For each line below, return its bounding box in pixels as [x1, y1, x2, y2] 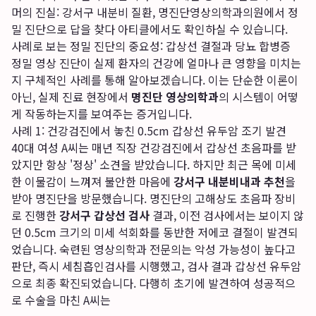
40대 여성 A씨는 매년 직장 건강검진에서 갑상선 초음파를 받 [11, 139, 296, 156]
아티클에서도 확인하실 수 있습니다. [115, 20, 288, 37]
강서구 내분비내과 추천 [174, 173, 285, 190]
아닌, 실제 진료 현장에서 [11, 88, 131, 105]
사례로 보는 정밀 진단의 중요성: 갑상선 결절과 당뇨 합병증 [11, 37, 291, 54]
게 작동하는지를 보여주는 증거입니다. [11, 105, 192, 122]
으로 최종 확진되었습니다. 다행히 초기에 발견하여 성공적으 [11, 274, 296, 291]
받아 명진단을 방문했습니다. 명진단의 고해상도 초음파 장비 [11, 190, 296, 207]
